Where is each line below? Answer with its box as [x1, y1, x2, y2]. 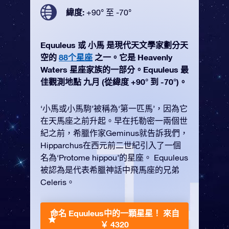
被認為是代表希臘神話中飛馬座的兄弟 [40, 165, 179, 174]
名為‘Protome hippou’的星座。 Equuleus [40, 153, 188, 162]
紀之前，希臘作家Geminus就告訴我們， [40, 128, 188, 138]
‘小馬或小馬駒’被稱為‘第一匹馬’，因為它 [40, 104, 188, 113]
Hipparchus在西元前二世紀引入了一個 [40, 141, 181, 150]
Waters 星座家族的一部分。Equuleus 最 [40, 64, 189, 74]
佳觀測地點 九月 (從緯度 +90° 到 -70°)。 [40, 77, 187, 86]
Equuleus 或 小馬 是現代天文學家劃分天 [40, 40, 188, 50]
